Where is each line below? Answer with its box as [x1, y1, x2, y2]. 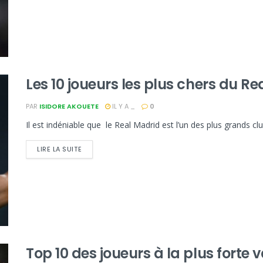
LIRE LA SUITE [37, 144, 82, 154]
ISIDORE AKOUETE [39, 102, 99, 112]
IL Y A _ [110, 102, 135, 112]
